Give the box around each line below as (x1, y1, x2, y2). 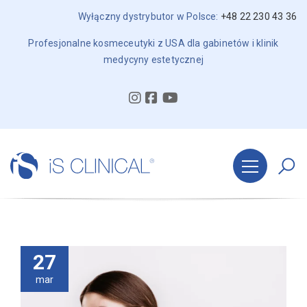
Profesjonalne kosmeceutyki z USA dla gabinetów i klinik (28, 38, 279, 49)
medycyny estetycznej (103, 54, 204, 65)
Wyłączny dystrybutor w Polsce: (77, 11, 221, 22)
